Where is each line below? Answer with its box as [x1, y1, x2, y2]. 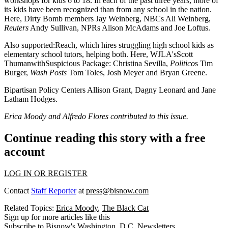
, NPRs [77, 23, 102, 32]
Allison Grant [87, 85, 131, 94]
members [63, 14, 96, 23]
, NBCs [139, 14, 165, 23]
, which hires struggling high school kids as [75, 41, 214, 49]
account [4, 145, 45, 158]
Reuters [4, 23, 28, 32]
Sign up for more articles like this [4, 212, 110, 221]
